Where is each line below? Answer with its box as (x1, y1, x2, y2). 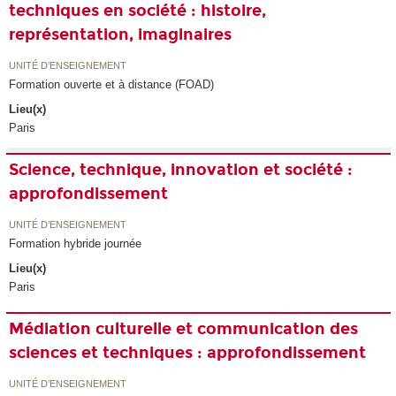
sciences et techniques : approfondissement (9, 343, 367, 363)
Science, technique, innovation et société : (9, 160, 354, 180)
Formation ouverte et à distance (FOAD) (9, 77, 215, 91)
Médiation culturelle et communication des (9, 319, 359, 339)
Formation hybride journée (9, 236, 142, 250)
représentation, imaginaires (9, 25, 232, 45)
